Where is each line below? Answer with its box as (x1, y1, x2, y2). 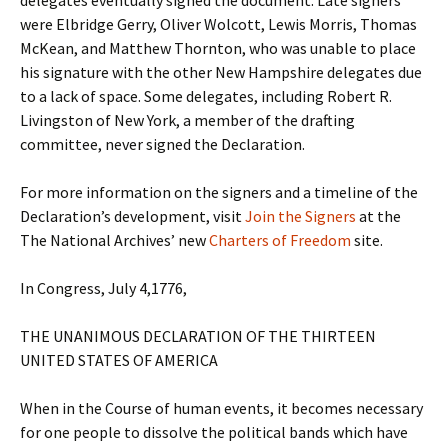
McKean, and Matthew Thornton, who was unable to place (20, 38, 416, 58)
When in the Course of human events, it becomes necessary (20, 398, 423, 418)
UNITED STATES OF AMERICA (20, 350, 218, 370)
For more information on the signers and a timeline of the (20, 182, 418, 202)
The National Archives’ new (20, 230, 209, 250)
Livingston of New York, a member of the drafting (20, 110, 355, 130)
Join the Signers (245, 206, 356, 226)
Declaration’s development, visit (20, 206, 245, 226)
